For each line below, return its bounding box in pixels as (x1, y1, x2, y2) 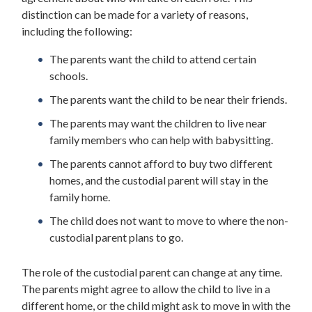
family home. (49, 189, 110, 203)
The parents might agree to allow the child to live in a (22, 281, 270, 295)
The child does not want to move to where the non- (49, 213, 288, 227)
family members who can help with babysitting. (49, 132, 273, 146)
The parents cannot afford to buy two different (49, 156, 272, 170)
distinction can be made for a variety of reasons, (22, 7, 248, 21)
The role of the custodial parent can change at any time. (22, 265, 282, 279)
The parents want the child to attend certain (49, 52, 256, 65)
